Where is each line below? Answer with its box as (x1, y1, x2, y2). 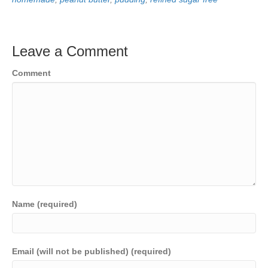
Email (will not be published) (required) (12, 246, 171, 256)
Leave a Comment (12, 42, 128, 59)
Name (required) (12, 199, 77, 209)
